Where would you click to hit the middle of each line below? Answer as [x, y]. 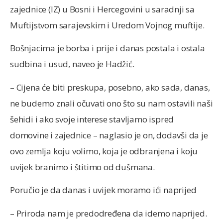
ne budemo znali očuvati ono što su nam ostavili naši [111, 103]
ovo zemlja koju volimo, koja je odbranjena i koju [104, 151]
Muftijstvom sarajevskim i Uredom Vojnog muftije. [107, 25]
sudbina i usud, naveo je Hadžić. [72, 64]
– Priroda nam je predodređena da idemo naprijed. [109, 213]
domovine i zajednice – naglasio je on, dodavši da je [109, 135]
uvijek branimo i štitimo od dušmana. [82, 167]
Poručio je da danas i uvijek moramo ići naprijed [103, 190]
